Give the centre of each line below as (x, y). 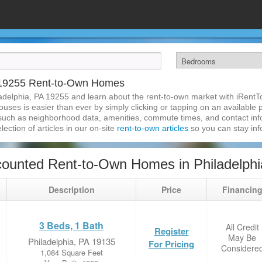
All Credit (242, 227)
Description (71, 189)
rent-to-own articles (153, 128)
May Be (242, 237)
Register (171, 231)
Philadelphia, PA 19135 (71, 241)
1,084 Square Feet (71, 252)
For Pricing (171, 244)
